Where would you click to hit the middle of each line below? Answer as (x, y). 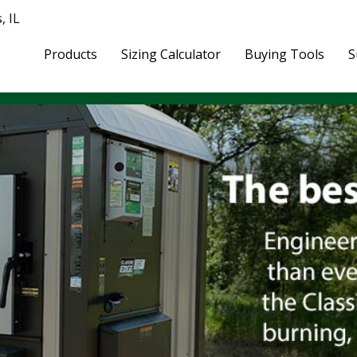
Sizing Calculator (171, 54)
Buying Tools (285, 54)
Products (71, 54)
